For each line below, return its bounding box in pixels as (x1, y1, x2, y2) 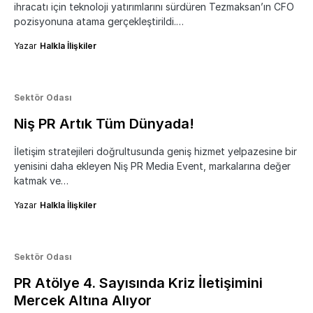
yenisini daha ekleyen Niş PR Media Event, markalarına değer (14, 160, 291, 173)
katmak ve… (14, 175, 68, 187)
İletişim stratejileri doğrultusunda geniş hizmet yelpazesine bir (14, 145, 297, 158)
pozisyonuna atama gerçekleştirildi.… (14, 15, 184, 28)
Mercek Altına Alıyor (14, 292, 152, 310)
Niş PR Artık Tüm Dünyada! (14, 115, 194, 133)
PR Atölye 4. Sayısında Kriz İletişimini (14, 275, 263, 292)
